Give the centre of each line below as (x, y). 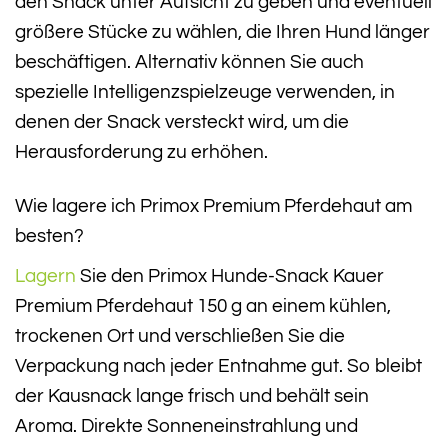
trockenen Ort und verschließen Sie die (180, 335)
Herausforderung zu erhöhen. (141, 151)
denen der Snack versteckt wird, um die (182, 121)
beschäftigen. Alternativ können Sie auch (189, 61)
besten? (49, 236)
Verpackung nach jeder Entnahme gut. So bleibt (218, 365)
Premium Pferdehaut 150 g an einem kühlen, (203, 305)
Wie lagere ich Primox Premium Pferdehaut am (213, 206)
